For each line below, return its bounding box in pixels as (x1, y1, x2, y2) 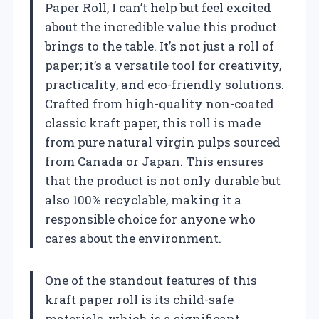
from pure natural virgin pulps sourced (45, 133, 281, 150)
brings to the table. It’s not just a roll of (45, 37, 274, 54)
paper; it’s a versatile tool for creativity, (45, 56, 281, 73)
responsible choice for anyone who (45, 210, 256, 227)
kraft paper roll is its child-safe (45, 291, 234, 308)
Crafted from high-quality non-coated (45, 95, 274, 112)
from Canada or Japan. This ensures (45, 152, 263, 169)
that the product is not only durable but (45, 172, 281, 189)
